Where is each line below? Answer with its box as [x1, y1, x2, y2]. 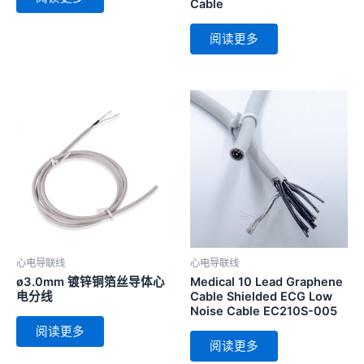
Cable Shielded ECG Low [190, 289, 332, 305]
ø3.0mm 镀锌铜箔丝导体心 [16, 275, 165, 290]
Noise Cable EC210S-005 [190, 304, 337, 319]
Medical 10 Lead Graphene [190, 275, 343, 290]
